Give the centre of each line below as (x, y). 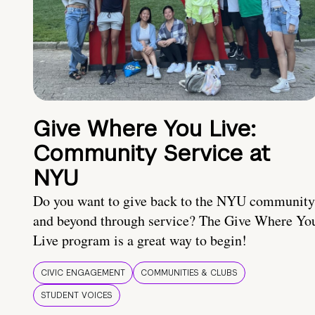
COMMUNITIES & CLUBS (189, 273)
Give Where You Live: (144, 129)
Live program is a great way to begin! (140, 240)
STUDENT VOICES (77, 296)
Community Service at (152, 153)
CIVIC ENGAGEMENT (83, 273)
